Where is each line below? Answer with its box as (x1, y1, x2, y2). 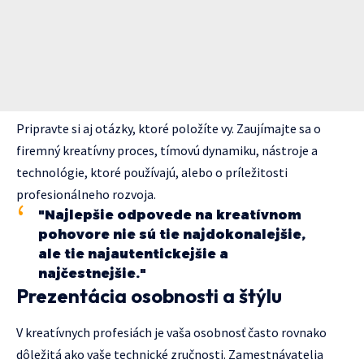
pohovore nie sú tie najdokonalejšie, (38, 226, 305, 242)
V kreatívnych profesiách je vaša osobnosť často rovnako (16, 324, 327, 341)
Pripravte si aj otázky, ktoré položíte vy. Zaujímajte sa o (16, 119, 321, 136)
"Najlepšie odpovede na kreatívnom (38, 206, 301, 223)
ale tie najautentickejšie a (38, 245, 228, 262)
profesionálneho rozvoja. (16, 185, 156, 202)
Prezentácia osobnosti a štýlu (16, 283, 282, 308)
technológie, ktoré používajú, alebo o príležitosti (16, 163, 288, 180)
